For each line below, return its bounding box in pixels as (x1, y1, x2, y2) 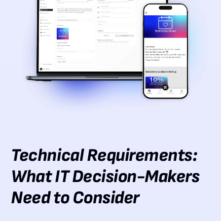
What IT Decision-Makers (11, 166, 200, 188)
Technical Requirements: (11, 145, 197, 167)
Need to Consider (11, 187, 139, 209)
